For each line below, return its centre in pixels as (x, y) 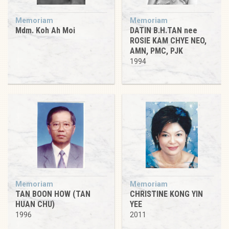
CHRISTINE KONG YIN (166, 194)
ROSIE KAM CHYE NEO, (168, 40)
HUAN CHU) (35, 204)
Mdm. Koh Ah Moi (45, 30)
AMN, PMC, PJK (156, 51)
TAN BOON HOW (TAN (53, 194)
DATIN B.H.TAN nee (164, 30)
